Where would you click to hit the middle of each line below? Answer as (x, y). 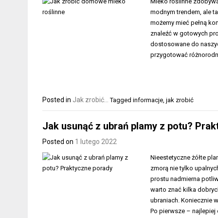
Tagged (121, 100)
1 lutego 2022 (96, 141)
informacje (148, 100)
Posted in (57, 100)
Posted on (59, 141)
